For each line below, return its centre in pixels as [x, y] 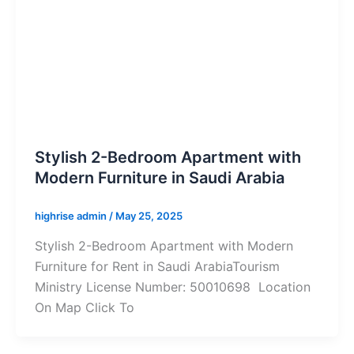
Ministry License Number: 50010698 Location [172, 286]
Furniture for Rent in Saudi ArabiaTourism [157, 266]
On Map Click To [84, 307]
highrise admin [72, 216]
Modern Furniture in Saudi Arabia [159, 178]
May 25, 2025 [149, 216]
